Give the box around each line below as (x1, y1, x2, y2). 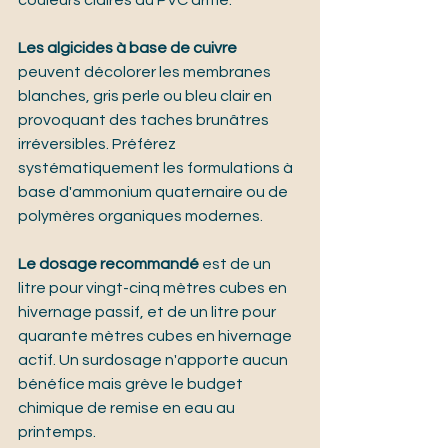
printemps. (18, 424, 96, 441)
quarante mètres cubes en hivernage (18, 328, 295, 345)
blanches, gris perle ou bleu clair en (18, 88, 275, 105)
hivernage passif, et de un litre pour (18, 304, 279, 321)
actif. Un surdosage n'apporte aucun (18, 352, 291, 369)
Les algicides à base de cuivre (18, 40, 237, 57)
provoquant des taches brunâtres (18, 112, 272, 129)
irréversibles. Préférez (18, 136, 179, 153)
